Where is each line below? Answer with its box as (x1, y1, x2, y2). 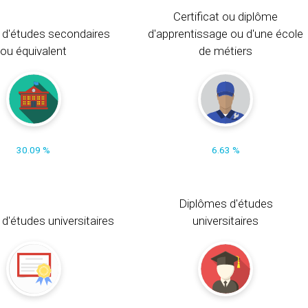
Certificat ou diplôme (173, 9, 278, 23)
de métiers (199, 43, 253, 58)
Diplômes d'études (178, 196, 273, 210)
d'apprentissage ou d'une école (148, 26, 304, 41)
